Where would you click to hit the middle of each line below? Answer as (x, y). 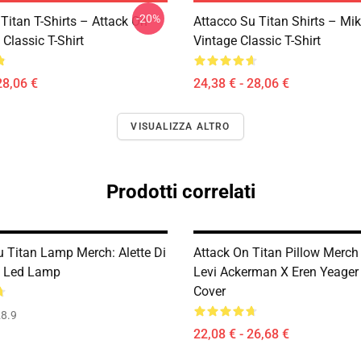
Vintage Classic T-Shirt (257, 41)
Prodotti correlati (180, 192)
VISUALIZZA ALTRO (180, 127)
